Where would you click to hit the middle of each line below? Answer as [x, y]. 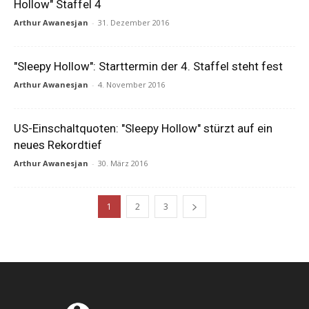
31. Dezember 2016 [133, 22]
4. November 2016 [131, 84]
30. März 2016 [123, 163]
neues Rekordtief [58, 145]
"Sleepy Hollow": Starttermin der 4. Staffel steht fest [148, 66]
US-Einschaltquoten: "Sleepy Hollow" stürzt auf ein [143, 128]
